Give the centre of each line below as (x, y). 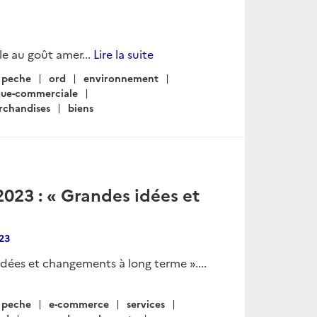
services (146, 303)
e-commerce (79, 303)
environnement (121, 77)
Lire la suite (123, 53)
